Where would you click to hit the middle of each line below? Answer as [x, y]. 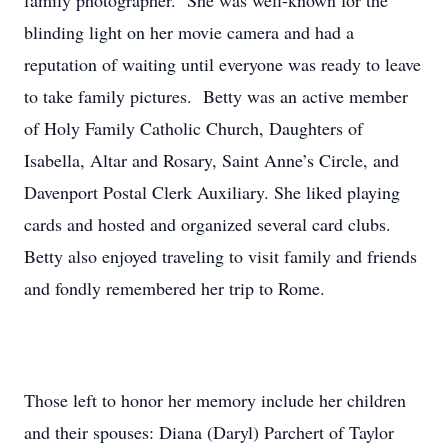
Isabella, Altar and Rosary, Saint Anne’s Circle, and [211, 160]
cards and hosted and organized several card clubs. [207, 224]
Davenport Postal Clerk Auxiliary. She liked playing [212, 192]
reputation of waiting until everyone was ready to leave [222, 64]
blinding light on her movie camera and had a [189, 32]
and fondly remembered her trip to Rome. [174, 288]
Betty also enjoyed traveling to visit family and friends [220, 256]
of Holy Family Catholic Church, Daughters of [193, 128]
